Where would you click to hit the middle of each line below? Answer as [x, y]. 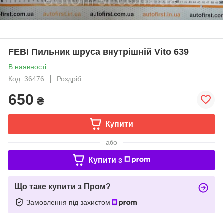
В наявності [27, 66]
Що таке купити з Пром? [62, 186]
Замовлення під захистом [69, 202]
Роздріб [69, 78]
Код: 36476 [26, 78]
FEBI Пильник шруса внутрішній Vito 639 [99, 52]
